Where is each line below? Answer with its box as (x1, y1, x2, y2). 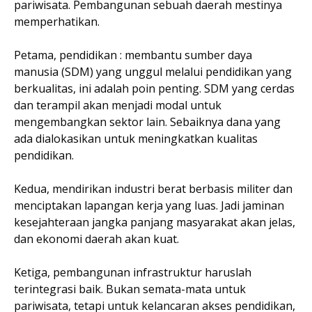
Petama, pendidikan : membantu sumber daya (14, 47, 252, 63)
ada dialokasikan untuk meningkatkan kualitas (14, 130, 258, 146)
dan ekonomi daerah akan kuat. (14, 231, 182, 247)
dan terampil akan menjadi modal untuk (14, 97, 221, 113)
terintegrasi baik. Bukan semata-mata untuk (14, 281, 246, 297)
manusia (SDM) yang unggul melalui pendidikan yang (14, 63, 292, 79)
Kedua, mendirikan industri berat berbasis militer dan (14, 180, 292, 196)
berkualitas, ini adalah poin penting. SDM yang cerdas (14, 80, 295, 96)
